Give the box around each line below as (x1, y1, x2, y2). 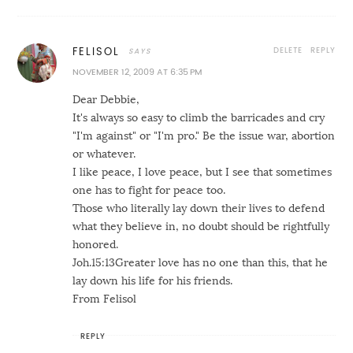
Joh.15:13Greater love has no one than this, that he (72, 257, 329, 269)
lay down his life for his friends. (72, 275, 233, 287)
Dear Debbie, (72, 94, 140, 106)
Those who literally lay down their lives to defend (72, 203, 325, 214)
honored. (72, 239, 119, 251)
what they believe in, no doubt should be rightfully (72, 221, 330, 232)
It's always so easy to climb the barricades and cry (72, 112, 325, 124)
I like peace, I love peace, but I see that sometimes (72, 166, 333, 178)
